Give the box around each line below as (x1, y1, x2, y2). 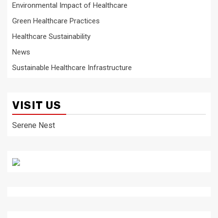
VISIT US (12, 99, 61, 112)
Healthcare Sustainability (12, 32, 91, 41)
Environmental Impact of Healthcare (12, 1, 127, 10)
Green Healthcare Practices (12, 17, 100, 25)
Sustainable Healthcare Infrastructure (12, 63, 132, 72)
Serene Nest (12, 121, 55, 130)
